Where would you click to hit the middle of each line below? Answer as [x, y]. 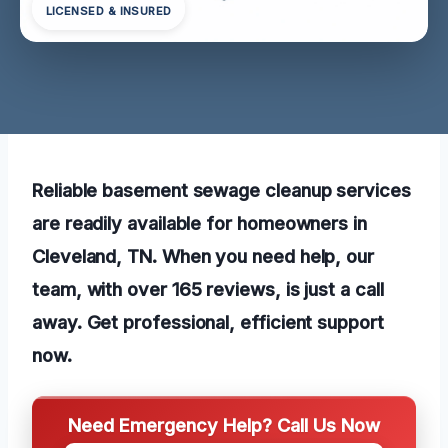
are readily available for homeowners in [199, 222]
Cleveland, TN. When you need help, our [203, 255]
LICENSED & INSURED [108, 11]
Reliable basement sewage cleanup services [221, 189]
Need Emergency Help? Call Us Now [224, 424]
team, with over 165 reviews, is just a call [208, 288]
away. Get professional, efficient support [208, 321]
